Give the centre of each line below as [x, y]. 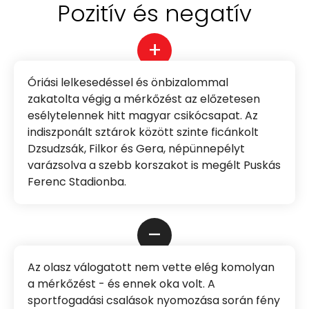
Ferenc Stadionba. [77, 182]
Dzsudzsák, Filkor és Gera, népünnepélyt [136, 149]
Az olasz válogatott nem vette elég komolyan [151, 268]
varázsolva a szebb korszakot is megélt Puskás [154, 166]
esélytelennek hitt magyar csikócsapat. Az [143, 116]
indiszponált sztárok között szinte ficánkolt [143, 132]
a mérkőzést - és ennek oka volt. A [121, 284]
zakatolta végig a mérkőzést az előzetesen [144, 99]
